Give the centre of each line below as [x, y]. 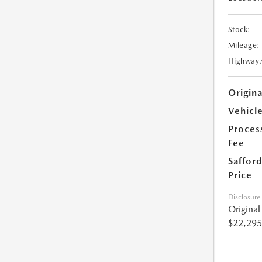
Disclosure [244, 197]
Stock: [239, 30]
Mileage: [244, 46]
